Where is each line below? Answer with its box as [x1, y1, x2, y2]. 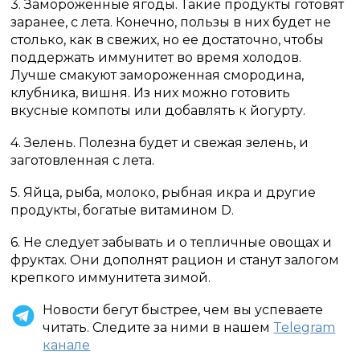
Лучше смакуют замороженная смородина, [10, 67, 305, 83]
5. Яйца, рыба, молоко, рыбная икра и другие [10, 185, 317, 200]
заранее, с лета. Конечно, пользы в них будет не [10, 14, 332, 30]
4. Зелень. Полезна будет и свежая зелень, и [10, 135, 309, 150]
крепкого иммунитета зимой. [10, 270, 211, 285]
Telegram [273, 320, 336, 335]
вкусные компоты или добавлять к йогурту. [10, 103, 306, 118]
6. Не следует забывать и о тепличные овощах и [10, 235, 333, 250]
